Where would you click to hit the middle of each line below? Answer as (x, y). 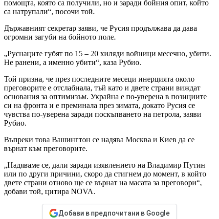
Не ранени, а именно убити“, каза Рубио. (73, 63)
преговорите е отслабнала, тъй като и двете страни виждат (102, 88)
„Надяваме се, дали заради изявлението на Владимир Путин (105, 165)
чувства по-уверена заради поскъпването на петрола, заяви (103, 114)
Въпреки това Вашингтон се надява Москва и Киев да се (99, 140)
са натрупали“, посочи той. (49, 12)
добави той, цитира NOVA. (50, 192)
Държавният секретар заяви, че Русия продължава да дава (100, 28)
